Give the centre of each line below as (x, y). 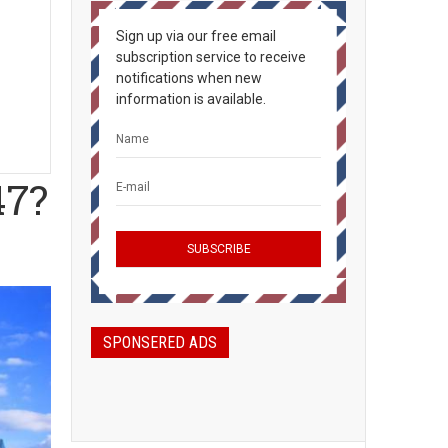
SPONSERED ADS (160, 342)
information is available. (191, 99)
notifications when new (189, 78)
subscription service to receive (211, 57)
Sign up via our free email (196, 36)
